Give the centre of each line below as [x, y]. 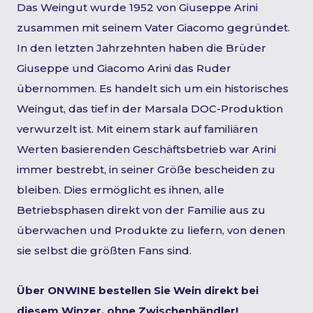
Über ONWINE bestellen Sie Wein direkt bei [138, 290]
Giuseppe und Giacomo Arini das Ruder [124, 68]
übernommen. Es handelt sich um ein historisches [153, 88]
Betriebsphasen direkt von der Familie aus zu [141, 210]
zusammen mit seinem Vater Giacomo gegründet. [153, 28]
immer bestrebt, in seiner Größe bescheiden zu [146, 169]
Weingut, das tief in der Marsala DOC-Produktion [150, 109]
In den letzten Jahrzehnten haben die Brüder [141, 48]
